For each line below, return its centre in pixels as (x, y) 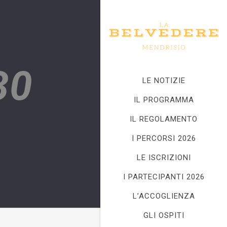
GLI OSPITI (164, 215)
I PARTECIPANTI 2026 (164, 177)
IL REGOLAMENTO (164, 119)
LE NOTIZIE (164, 81)
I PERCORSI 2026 (164, 138)
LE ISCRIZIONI (164, 158)
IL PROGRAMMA (164, 100)
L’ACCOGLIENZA (164, 196)
